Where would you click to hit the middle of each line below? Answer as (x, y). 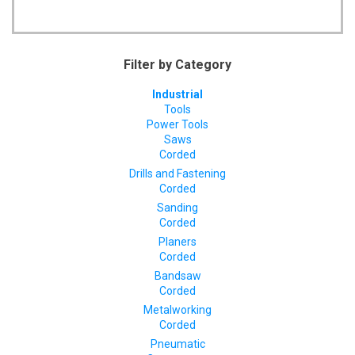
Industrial (177, 95)
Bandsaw (177, 276)
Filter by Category (177, 65)
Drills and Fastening (177, 174)
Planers (177, 242)
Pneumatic (177, 344)
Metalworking (177, 310)
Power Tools (177, 125)
